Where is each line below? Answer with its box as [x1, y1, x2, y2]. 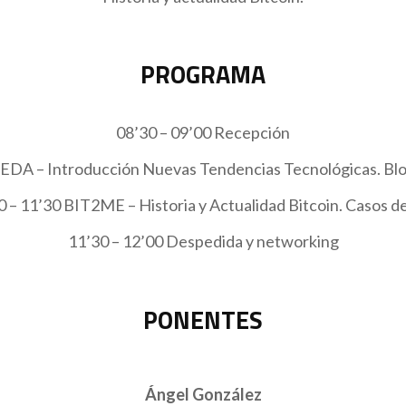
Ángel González [144, 383, 262, 404]
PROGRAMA [140, 55, 266, 93]
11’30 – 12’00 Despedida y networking [67, 231, 339, 252]
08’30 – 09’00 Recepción [116, 122, 290, 143]
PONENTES [143, 300, 263, 338]
